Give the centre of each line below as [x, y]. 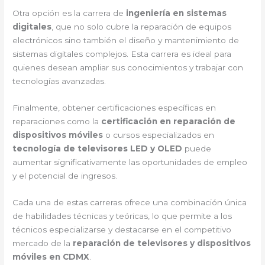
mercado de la [43, 243]
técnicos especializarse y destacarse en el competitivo [122, 229]
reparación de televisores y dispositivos [162, 243]
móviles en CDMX [51, 256]
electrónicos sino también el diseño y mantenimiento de [126, 40]
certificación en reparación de [169, 121]
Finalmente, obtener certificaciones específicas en [114, 107]
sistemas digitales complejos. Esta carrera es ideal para [122, 54]
